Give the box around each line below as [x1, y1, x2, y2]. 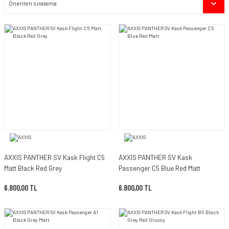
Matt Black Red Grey [4, 163, 62, 172]
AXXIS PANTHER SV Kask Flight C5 [4, 152, 105, 162]
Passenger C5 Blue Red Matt [119, 163, 200, 172]
